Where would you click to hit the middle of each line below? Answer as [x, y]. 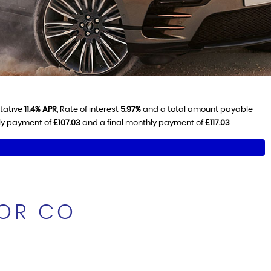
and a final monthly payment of [142, 123]
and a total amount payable [197, 110]
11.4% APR [41, 110]
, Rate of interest [89, 110]
